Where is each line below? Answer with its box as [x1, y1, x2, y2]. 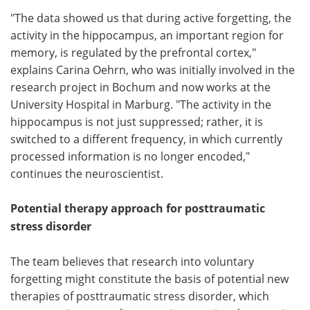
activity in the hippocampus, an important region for [10, 27, 284, 42]
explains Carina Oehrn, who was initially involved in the [10, 62, 295, 77]
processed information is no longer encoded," [10, 148, 250, 163]
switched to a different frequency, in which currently [10, 131, 282, 146]
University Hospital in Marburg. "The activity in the [10, 96, 271, 111]
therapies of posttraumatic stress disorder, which [10, 288, 269, 303]
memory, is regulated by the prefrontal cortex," [10, 44, 256, 60]
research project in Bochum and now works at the [10, 79, 271, 94]
